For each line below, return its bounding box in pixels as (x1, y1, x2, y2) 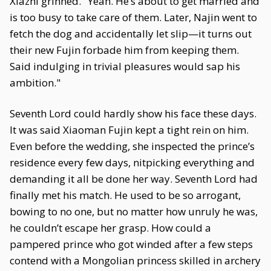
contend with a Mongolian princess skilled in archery (10, 253, 261, 267)
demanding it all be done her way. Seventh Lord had (10, 172, 258, 186)
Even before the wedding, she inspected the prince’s (10, 139, 255, 153)
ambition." (10, 76, 60, 90)
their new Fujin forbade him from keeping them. (10, 43, 239, 57)
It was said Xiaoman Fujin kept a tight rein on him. (10, 123, 249, 137)
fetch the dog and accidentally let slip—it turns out (10, 27, 252, 41)
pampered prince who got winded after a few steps (10, 237, 253, 251)
